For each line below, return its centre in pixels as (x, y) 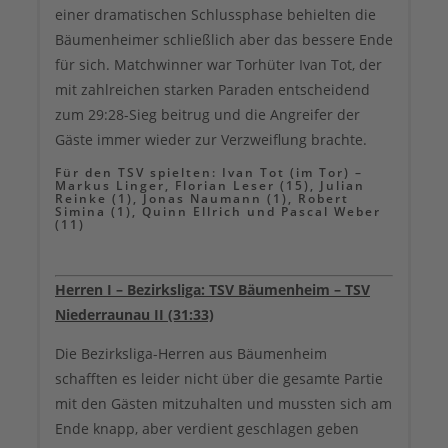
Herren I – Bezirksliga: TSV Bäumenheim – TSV (212, 289)
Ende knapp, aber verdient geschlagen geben (207, 428)
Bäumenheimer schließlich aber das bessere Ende (224, 40)
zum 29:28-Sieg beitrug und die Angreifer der (207, 115)
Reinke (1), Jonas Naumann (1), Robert (202, 199)
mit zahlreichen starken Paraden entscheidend (212, 90)
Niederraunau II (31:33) (134, 314)
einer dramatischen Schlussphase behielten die (215, 15)
